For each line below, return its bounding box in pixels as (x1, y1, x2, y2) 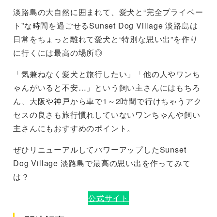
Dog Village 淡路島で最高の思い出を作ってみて (13, 157, 191, 169)
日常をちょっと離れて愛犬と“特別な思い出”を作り (13, 33, 198, 45)
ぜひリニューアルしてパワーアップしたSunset (13, 144, 186, 155)
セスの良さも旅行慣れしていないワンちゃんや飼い (13, 109, 201, 121)
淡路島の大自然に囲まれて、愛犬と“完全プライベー (13, 6, 203, 18)
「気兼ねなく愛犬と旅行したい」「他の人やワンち (13, 68, 201, 80)
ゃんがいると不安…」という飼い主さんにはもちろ (13, 82, 201, 93)
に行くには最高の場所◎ (13, 47, 103, 59)
